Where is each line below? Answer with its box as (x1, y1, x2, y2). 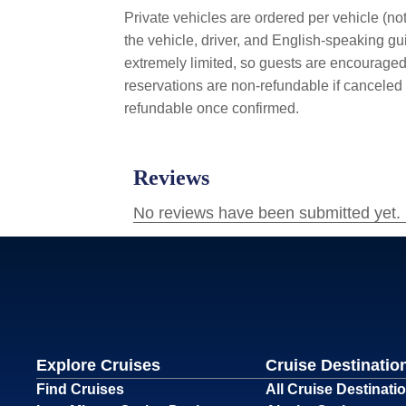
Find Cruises (36, 381, 124, 397)
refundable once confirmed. (124, 100, 299, 116)
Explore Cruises (36, 355, 160, 374)
